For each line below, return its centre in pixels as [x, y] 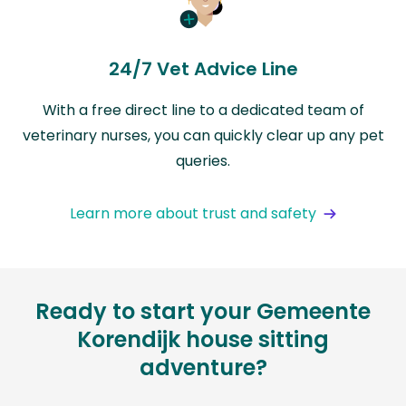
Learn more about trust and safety [193, 214]
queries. [203, 161]
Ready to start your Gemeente [203, 312]
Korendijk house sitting [203, 340]
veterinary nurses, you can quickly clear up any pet [203, 136]
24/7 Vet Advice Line [203, 69]
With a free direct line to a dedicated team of [203, 111]
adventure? [203, 368]
